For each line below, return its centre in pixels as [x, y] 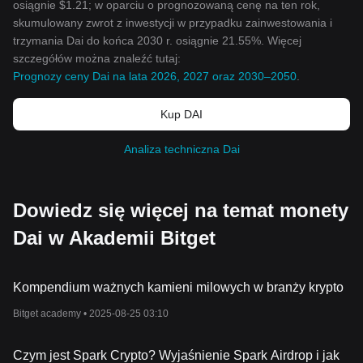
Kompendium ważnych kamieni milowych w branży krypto [178, 287]
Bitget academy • [51, 314]
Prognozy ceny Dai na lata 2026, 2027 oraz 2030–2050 [155, 76]
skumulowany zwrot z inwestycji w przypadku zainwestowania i [173, 23]
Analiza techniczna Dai [181, 149]
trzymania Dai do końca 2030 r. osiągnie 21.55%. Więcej [157, 41]
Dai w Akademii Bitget [114, 238]
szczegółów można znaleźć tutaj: [97, 58]
